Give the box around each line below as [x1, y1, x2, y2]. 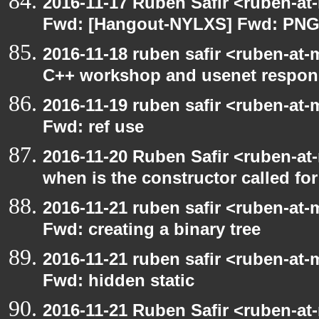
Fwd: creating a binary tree [43, 219, 261, 244]
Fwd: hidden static [43, 271, 194, 296]
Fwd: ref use [43, 117, 144, 142]
